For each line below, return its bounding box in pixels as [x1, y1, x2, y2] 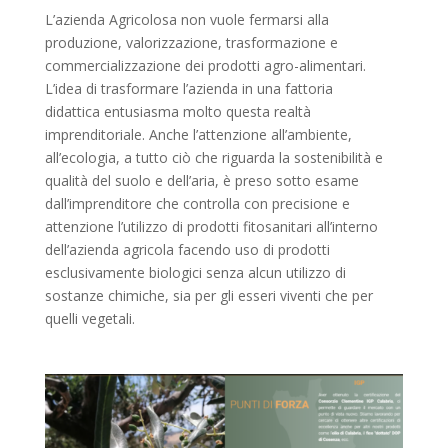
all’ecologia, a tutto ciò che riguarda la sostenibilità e [44, 147, 383, 167]
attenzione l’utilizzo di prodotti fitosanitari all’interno [44, 216, 378, 236]
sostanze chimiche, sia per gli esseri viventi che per [44, 285, 373, 305]
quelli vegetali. [44, 308, 135, 328]
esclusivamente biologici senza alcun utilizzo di [44, 262, 346, 282]
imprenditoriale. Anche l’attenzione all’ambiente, [44, 124, 352, 144]
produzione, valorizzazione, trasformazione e [44, 32, 338, 52]
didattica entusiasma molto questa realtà [44, 101, 311, 121]
